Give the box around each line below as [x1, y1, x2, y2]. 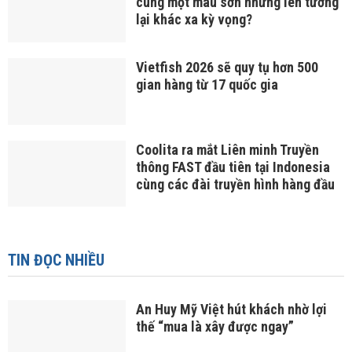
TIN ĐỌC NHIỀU [8, 251, 104, 270]
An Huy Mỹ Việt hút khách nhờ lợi [135, 301, 327, 318]
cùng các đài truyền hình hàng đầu [135, 175, 335, 192]
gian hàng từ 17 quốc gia [135, 76, 278, 93]
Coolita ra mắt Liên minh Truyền [135, 141, 319, 158]
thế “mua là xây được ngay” [135, 318, 294, 335]
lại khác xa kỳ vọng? [135, 11, 252, 28]
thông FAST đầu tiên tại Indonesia [135, 158, 330, 175]
